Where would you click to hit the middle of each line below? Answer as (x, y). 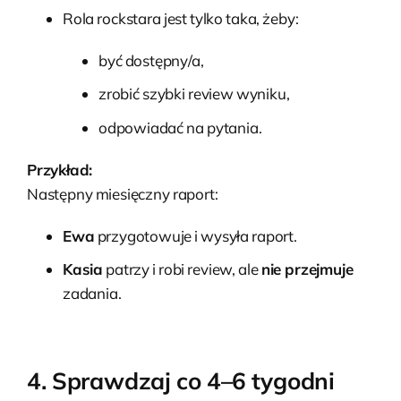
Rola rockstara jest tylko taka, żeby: (181, 19)
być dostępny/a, (151, 61)
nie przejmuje (307, 269)
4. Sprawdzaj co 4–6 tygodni (181, 380)
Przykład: (60, 169)
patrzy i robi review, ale (182, 269)
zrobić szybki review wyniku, (194, 94)
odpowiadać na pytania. (180, 127)
